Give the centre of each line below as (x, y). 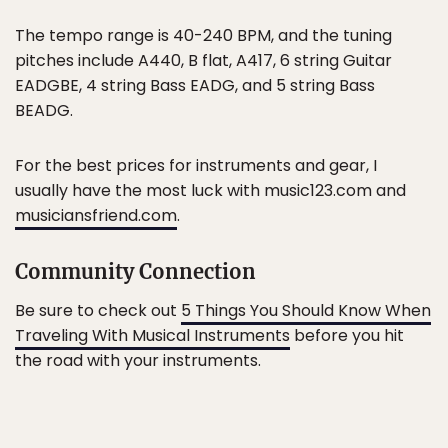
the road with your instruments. (138, 360)
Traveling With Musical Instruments (152, 335)
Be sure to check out (98, 310)
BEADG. (44, 110)
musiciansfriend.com (96, 215)
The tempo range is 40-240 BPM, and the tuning (203, 35)
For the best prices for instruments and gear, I (196, 165)
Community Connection (135, 271)
